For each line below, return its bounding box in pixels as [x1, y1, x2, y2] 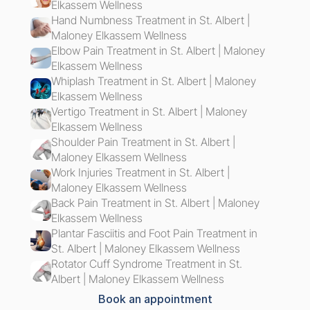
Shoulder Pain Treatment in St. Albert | [51, 134, 235, 149]
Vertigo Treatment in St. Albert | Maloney [51, 104, 247, 118]
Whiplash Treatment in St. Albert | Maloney [51, 73, 256, 88]
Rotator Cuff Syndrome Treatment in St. [51, 256, 242, 271]
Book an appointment [98, 291, 212, 306]
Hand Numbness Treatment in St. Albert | [51, 12, 250, 27]
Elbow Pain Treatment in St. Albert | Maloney [51, 43, 265, 57]
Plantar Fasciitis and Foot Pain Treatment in [51, 226, 257, 240]
